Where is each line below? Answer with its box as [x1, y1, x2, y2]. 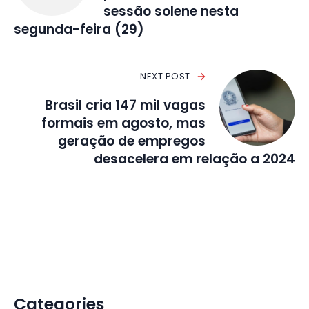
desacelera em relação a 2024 [94, 150, 295, 169]
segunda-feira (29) [14, 20, 144, 39]
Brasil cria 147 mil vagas [45, 96, 206, 115]
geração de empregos [58, 132, 206, 151]
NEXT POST [140, 70, 190, 83]
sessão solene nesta [103, 2, 239, 21]
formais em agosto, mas [41, 114, 206, 133]
